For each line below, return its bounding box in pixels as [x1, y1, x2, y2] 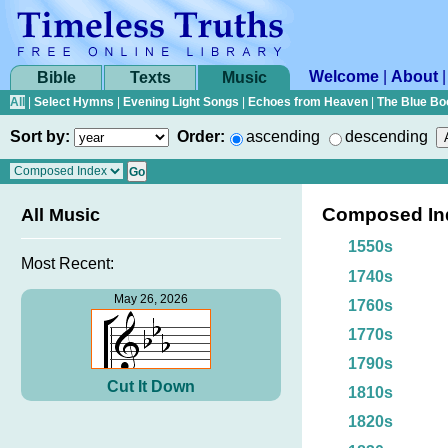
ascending [246, 128, 320, 145]
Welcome [309, 68, 379, 85]
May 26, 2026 [114, 292, 188, 307]
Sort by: [10, 128, 70, 145]
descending [345, 128, 428, 145]
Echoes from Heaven [248, 95, 368, 109]
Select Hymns [34, 95, 114, 109]
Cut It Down [107, 378, 195, 396]
